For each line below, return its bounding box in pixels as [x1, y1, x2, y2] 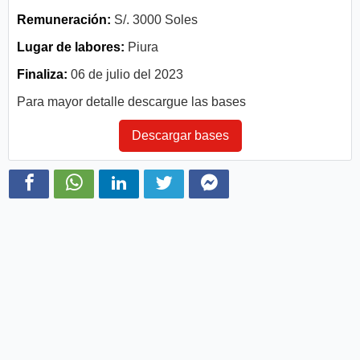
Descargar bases [131, 128, 229, 142]
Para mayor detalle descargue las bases [17, 94, 246, 108]
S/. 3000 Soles [111, 12, 198, 27]
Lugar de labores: [17, 39, 125, 54]
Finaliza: [17, 67, 67, 81]
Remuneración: [17, 12, 111, 27]
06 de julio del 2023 [67, 67, 183, 81]
